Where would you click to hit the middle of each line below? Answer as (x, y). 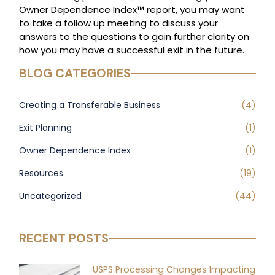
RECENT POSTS (64, 238)
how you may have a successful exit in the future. (132, 50)
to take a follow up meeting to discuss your (119, 23)
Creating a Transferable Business (90, 105)
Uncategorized (51, 196)
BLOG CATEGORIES (75, 73)
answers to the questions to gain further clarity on (134, 37)
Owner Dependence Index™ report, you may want (132, 10)
